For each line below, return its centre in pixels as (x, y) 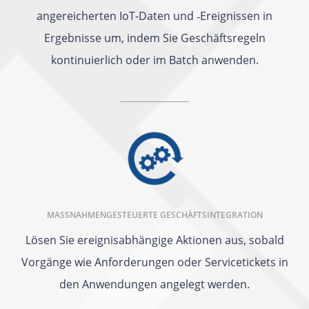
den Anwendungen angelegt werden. (154, 285)
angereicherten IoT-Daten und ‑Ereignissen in (154, 16)
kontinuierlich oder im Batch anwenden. (154, 60)
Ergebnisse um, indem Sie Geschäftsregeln (154, 38)
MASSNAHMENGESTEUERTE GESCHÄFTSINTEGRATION (151, 215)
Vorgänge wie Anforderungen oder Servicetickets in (154, 262)
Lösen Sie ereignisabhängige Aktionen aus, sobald (154, 240)
